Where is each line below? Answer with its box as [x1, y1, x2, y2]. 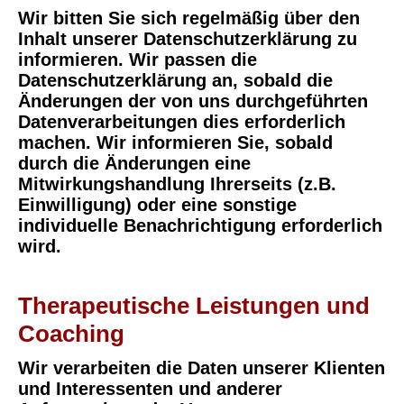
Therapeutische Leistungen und [18, 291, 370, 319]
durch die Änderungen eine [18, 152, 251, 173]
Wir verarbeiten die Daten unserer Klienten [18, 358, 385, 378]
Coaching [18, 319, 124, 347]
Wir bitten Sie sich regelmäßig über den [18, 7, 360, 28]
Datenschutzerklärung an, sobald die [18, 69, 333, 90]
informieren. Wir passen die [18, 49, 257, 69]
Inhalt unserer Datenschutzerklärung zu [18, 28, 357, 49]
